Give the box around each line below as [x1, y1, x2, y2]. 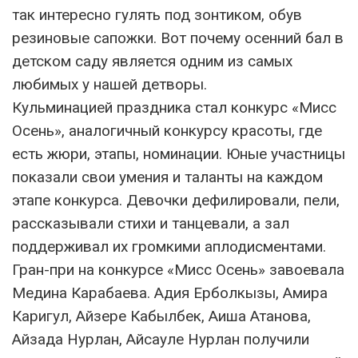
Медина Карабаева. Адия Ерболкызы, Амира [12, 284, 328, 302]
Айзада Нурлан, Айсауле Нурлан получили [12, 330, 309, 348]
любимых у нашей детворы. [12, 75, 207, 93]
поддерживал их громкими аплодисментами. [12, 237, 326, 256]
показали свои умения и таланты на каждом [12, 168, 323, 186]
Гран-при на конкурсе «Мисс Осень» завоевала [12, 261, 344, 279]
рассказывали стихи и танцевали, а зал [12, 214, 289, 233]
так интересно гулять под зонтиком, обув [12, 6, 302, 24]
